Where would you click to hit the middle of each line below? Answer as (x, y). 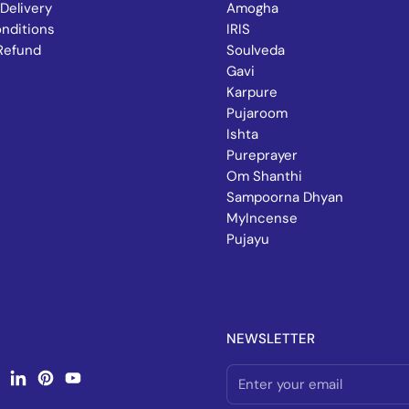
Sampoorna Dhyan (285, 198)
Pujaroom (257, 114)
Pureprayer (262, 156)
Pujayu (248, 240)
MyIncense (262, 219)
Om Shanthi (264, 177)
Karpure (252, 93)
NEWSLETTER (271, 339)
